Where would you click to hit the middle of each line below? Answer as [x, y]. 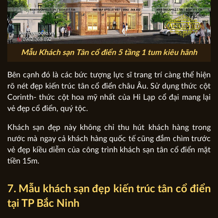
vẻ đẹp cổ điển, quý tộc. [48, 108]
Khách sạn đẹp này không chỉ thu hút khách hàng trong [109, 127]
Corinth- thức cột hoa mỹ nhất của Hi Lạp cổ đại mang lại [109, 97]
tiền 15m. [23, 161]
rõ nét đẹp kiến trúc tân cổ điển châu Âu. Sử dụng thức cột [109, 86]
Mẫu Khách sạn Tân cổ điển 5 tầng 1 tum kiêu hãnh [109, 52]
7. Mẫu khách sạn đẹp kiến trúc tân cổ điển [109, 189]
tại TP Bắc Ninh [43, 203]
